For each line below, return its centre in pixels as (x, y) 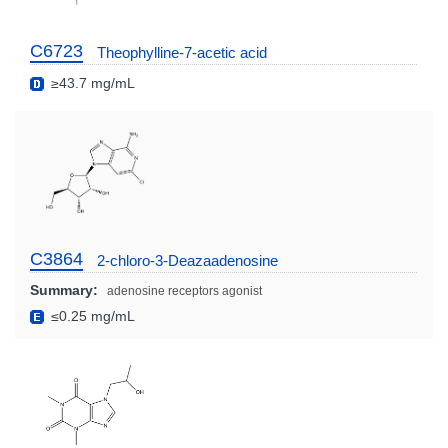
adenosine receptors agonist (184, 290)
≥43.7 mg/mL (91, 83)
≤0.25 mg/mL (91, 315)
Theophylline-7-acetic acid (182, 53)
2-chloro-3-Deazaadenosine (187, 260)
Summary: (64, 289)
